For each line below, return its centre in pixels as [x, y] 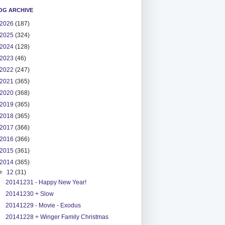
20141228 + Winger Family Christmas [57, 217]
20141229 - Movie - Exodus [43, 205]
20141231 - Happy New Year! [46, 182]
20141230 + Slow [29, 194]
